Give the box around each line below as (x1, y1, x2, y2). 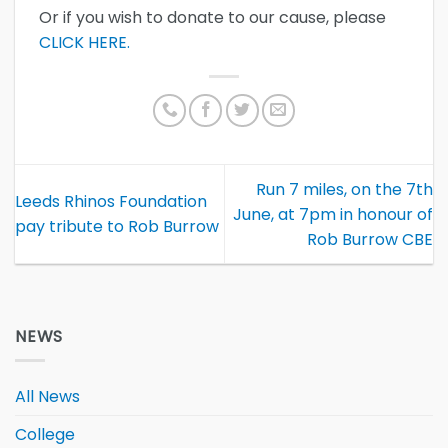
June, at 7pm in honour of (233, 202, 433, 226)
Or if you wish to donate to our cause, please (39, 5, 386, 29)
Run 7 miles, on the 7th (256, 177, 433, 201)
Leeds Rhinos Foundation (15, 190, 207, 214)
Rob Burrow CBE (307, 227, 433, 251)
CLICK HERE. (39, 30, 130, 54)
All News (15, 385, 80, 409)
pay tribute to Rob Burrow (15, 215, 219, 239)
